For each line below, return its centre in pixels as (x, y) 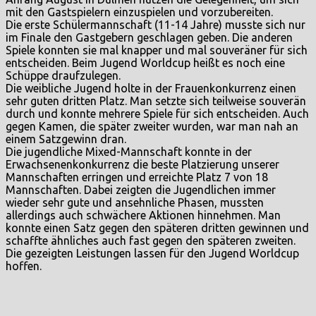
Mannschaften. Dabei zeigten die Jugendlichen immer (141, 190)
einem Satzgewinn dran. (66, 139)
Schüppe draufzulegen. (63, 76)
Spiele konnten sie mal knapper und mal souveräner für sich (157, 50)
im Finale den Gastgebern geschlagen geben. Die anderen (149, 38)
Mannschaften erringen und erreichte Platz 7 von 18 (137, 177)
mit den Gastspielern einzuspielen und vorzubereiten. (139, 12)
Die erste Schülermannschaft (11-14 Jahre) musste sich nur (156, 25)
